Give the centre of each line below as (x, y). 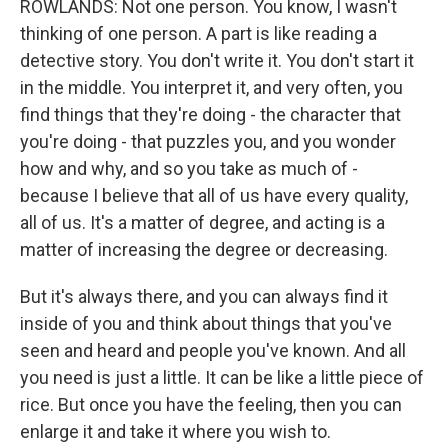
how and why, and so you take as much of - (189, 168)
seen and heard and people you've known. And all (213, 350)
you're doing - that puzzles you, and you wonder (208, 141)
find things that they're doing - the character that (210, 114)
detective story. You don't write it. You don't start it (217, 60)
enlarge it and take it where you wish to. (175, 431)
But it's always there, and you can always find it (204, 296)
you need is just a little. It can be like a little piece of (222, 377)
